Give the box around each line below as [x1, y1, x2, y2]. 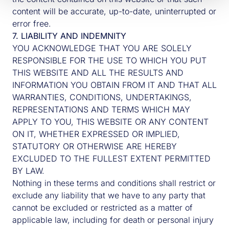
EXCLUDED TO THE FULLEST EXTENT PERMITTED [12, 153, 211, 164]
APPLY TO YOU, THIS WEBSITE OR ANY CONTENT [12, 117, 209, 127]
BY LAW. [12, 166, 44, 176]
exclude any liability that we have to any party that [12, 190, 205, 200]
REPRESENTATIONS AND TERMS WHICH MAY [12, 104, 190, 114]
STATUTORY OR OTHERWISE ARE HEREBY [12, 141, 177, 151]
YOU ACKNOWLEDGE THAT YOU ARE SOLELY [12, 43, 192, 53]
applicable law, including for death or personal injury [12, 215, 214, 225]
